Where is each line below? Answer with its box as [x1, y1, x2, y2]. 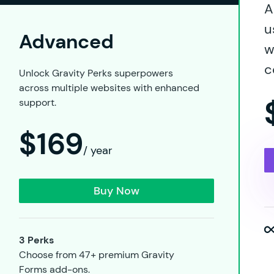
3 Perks [19, 234, 54, 246]
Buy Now [93, 183, 139, 198]
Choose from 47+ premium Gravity [19, 248, 175, 261]
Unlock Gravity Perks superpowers [19, 67, 174, 80]
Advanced [19, 29, 114, 54]
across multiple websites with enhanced [19, 81, 200, 94]
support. [19, 96, 57, 109]
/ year [83, 143, 113, 158]
